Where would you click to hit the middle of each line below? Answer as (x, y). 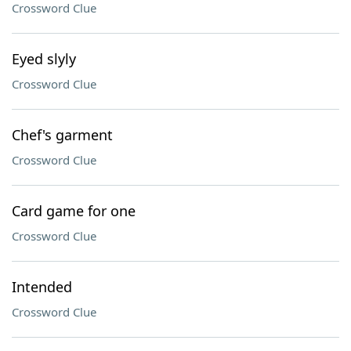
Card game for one (74, 211)
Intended (42, 287)
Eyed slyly (44, 59)
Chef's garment (62, 135)
